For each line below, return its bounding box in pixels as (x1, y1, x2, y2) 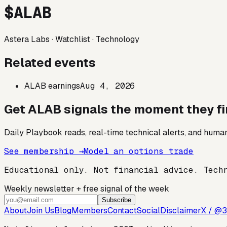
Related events (4, 54, 96, 70)
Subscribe (102, 196, 131, 204)
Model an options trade (84, 145, 194, 157)
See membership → (4, 145, 84, 157)
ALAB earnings (24, 80, 80, 91)
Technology (96, 33, 139, 45)
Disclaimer (160, 205, 201, 216)
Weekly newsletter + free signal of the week (4, 183, 169, 194)
